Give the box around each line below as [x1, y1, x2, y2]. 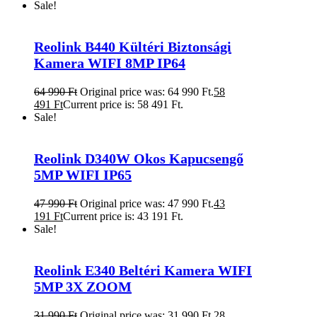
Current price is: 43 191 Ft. [63, 209, 183, 222]
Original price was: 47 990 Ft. [80, 197, 214, 209]
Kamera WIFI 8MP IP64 [34, 54, 185, 71]
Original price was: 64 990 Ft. [80, 85, 214, 98]
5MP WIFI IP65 [34, 166, 132, 183]
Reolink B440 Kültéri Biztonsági [34, 38, 231, 54]
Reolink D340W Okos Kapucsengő [34, 150, 243, 166]
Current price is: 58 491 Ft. [63, 98, 183, 110]
